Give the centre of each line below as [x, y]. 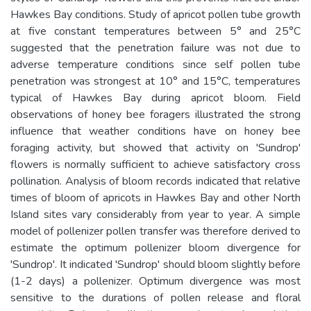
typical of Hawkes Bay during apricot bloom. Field [155, 98]
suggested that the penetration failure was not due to [155, 48]
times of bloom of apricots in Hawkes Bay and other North [155, 197]
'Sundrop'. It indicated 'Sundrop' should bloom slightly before [155, 264]
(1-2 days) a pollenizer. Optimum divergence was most [155, 281]
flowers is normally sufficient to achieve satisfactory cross [155, 164]
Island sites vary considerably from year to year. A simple [155, 214]
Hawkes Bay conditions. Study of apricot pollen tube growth [155, 14]
